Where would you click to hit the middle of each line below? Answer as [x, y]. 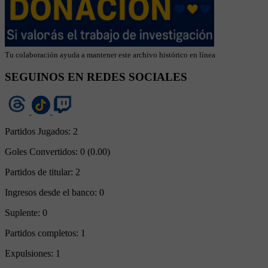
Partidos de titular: [40, 172]
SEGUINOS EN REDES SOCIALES [96, 77]
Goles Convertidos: [42, 152]
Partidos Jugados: [39, 132]
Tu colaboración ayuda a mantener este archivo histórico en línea [110, 54]
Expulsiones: [30, 254]
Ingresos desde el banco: [52, 193]
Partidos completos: [43, 233]
